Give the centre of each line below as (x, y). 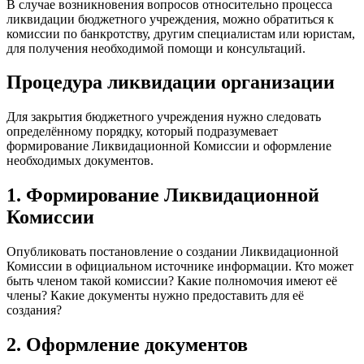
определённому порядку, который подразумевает (142, 132)
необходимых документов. (80, 161)
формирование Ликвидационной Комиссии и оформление (169, 146)
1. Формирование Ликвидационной (163, 195)
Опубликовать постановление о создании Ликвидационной (173, 252)
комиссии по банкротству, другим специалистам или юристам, (181, 33)
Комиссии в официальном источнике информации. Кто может (180, 266)
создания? (34, 310)
